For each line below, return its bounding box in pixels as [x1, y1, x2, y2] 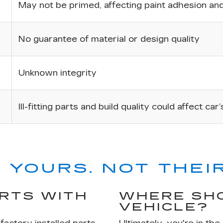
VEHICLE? [119, 201, 209, 214]
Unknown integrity [18, 68, 97, 79]
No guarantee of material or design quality [18, 34, 200, 45]
